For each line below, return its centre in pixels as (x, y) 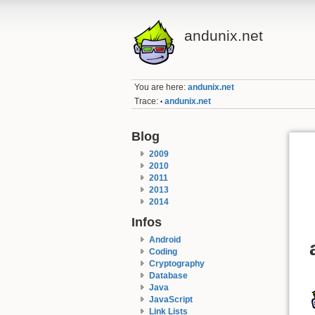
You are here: (161, 88)
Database (168, 275)
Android (165, 239)
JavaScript (171, 299)
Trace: (147, 101)
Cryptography (176, 263)
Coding (163, 251)
